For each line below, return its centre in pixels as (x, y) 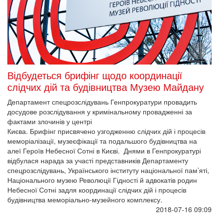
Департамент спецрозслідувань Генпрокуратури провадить (102, 102)
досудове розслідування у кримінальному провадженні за (100, 112)
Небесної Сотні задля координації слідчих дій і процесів (97, 190)
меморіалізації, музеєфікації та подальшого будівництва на (102, 141)
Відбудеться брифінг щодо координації (95, 75)
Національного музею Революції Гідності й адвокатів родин (102, 180)
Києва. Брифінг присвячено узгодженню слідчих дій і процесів (106, 131)
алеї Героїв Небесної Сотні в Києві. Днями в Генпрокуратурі (104, 151)
